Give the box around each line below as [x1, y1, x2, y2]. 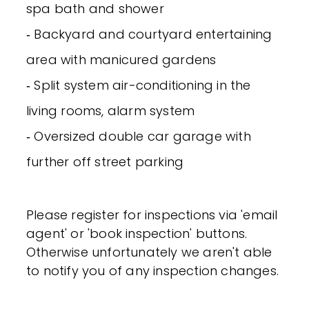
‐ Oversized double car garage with [26, 128, 251, 146]
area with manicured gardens [26, 51, 217, 69]
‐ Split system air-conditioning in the [26, 77, 251, 94]
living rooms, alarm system [26, 102, 195, 120]
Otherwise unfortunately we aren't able [26, 243, 272, 261]
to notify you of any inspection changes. [26, 262, 279, 280]
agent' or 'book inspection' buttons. [26, 225, 248, 243]
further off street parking [26, 153, 184, 171]
